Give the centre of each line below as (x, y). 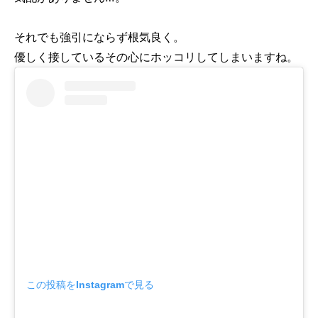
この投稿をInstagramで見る (90, 284)
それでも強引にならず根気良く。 (99, 37)
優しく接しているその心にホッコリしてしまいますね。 (156, 57)
